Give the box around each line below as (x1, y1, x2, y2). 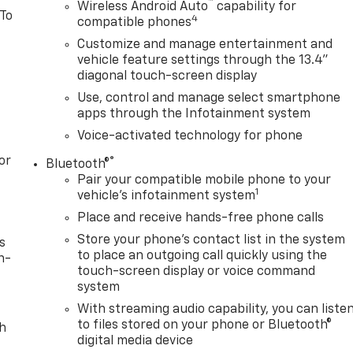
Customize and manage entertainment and (77, 39, 333, 52)
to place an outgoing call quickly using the (77, 250, 328, 263)
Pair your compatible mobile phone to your (77, 174, 332, 188)
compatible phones (77, 17, 192, 30)
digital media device (77, 335, 194, 348)
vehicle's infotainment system (77, 190, 256, 203)
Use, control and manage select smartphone (77, 92, 341, 106)
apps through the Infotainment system (77, 108, 311, 121)
